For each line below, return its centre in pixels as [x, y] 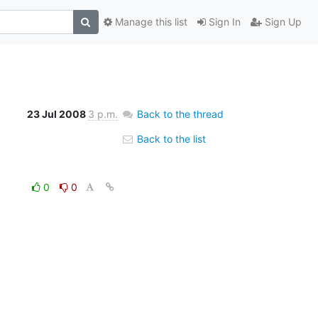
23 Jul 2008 [57, 114]
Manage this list [149, 22]
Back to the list [170, 138]
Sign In [223, 22]
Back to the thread [180, 114]
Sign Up [281, 22]
